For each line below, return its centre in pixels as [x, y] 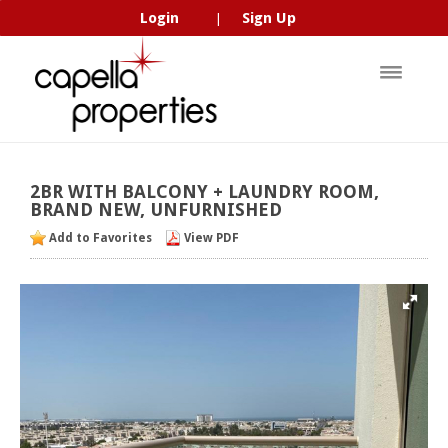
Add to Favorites [100, 238]
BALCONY [165, 191]
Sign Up [269, 18]
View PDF [211, 238]
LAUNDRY [270, 191]
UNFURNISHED [213, 209]
